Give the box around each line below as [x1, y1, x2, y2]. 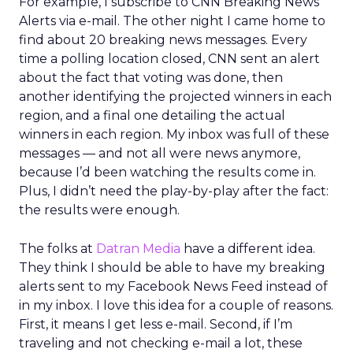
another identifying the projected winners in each [19, 89, 332, 104]
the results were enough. [19, 203, 180, 217]
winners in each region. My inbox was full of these [19, 127, 329, 142]
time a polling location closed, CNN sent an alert [19, 51, 320, 66]
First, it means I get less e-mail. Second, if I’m [19, 317, 292, 332]
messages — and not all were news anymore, [19, 146, 300, 161]
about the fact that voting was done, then [19, 70, 283, 85]
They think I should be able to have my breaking [19, 260, 325, 275]
